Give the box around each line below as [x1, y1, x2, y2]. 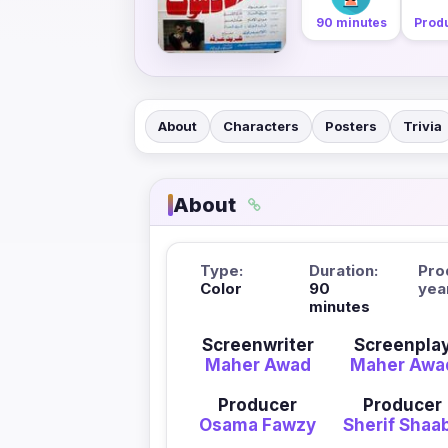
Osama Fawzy [199, 414, 317, 435]
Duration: [309, 260, 378, 280]
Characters [223, 117, 299, 134]
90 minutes [315, 15, 387, 30]
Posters [325, 117, 377, 134]
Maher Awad [204, 354, 311, 375]
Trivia [403, 117, 442, 134]
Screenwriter [201, 334, 314, 355]
